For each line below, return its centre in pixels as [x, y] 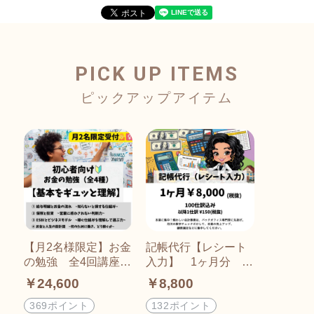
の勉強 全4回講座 [71, 261]
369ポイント [59, 306]
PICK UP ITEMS [157, 74]
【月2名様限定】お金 [77, 246]
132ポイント [181, 306]
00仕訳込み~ [177, 276]
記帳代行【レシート [196, 246]
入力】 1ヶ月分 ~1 [200, 261]
